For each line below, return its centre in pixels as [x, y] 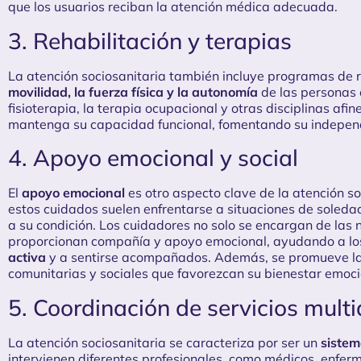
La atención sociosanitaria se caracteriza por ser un [164, 342]
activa [27, 257]
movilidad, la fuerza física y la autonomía [133, 91]
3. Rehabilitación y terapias [150, 40]
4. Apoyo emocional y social [153, 158]
